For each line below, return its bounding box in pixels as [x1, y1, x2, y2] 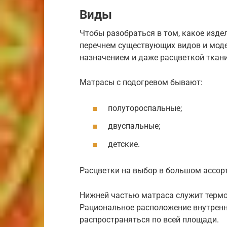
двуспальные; [108, 121, 160, 131]
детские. [108, 139, 140, 149]
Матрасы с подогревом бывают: [80, 78, 203, 87]
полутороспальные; [108, 103, 182, 113]
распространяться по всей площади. [80, 215, 219, 225]
